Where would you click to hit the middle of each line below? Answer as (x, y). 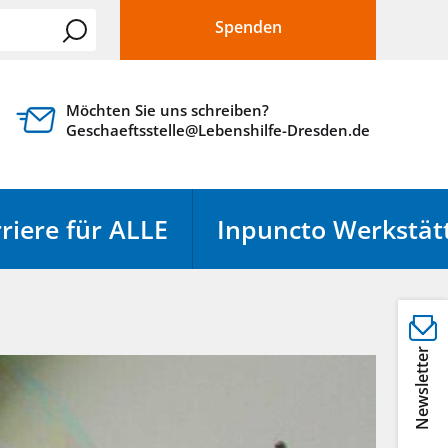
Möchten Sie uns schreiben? (167, 110)
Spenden (248, 27)
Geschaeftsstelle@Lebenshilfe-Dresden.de (218, 130)
